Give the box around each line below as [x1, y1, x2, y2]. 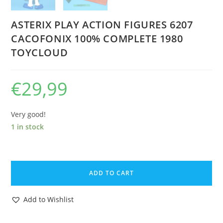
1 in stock [11, 121, 44, 131]
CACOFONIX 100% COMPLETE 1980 [11, 31, 183, 45]
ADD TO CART [89, 168, 134, 177]
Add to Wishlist [23, 194, 74, 204]
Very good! [11, 109, 46, 119]
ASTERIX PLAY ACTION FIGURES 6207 [11, 17, 193, 31]
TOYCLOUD [11, 45, 68, 59]
